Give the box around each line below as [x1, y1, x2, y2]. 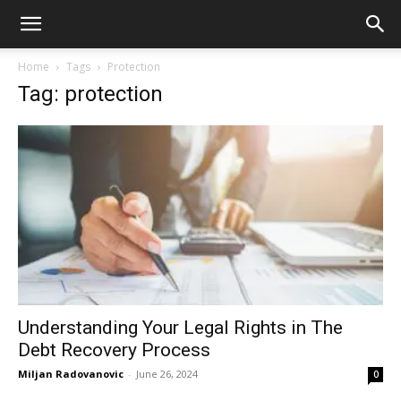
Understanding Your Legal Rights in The [18, 317, 343, 339]
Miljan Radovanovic [18, 367, 124, 381]
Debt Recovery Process [18, 339, 210, 362]
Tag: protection [18, 81, 163, 107]
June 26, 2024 [136, 367, 198, 381]
